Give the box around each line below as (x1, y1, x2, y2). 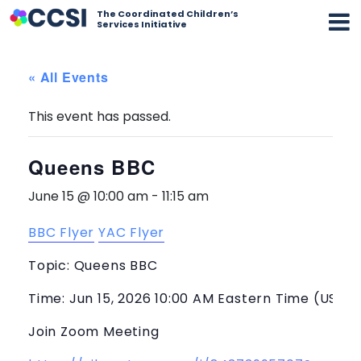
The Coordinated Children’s (97, 7, 239, 20)
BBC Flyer (28, 222, 95, 242)
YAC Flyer (98, 222, 165, 242)
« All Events (28, 67, 109, 86)
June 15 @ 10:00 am (28, 186, 148, 205)
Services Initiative (97, 18, 187, 31)
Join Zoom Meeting (28, 322, 160, 341)
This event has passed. (28, 106, 171, 126)
